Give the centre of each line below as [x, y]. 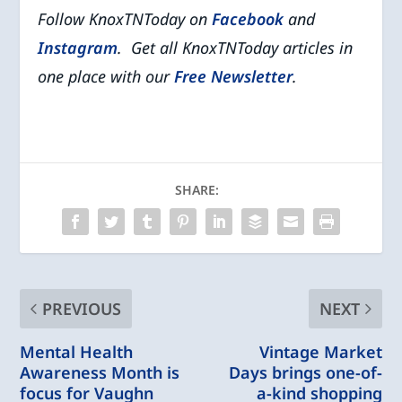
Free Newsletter [234, 76]
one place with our [106, 76]
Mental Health [77, 351]
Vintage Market [320, 351]
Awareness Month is [100, 372]
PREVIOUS [82, 308]
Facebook [248, 18]
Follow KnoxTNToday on [125, 18]
